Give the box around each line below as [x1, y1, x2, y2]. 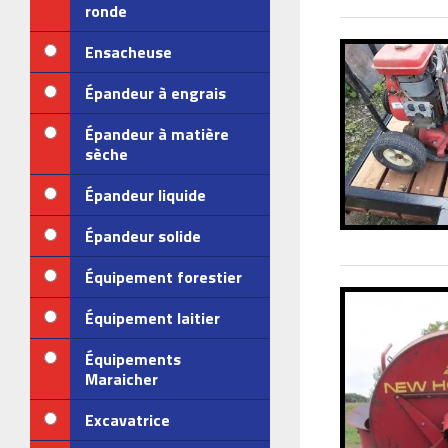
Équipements [85, 347, 181, 371]
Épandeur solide [85, 224, 201, 248]
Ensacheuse [85, 40, 172, 64]
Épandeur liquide [85, 183, 206, 207]
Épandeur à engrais [85, 81, 226, 105]
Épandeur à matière [85, 122, 229, 146]
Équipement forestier [85, 265, 242, 289]
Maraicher [85, 367, 158, 391]
